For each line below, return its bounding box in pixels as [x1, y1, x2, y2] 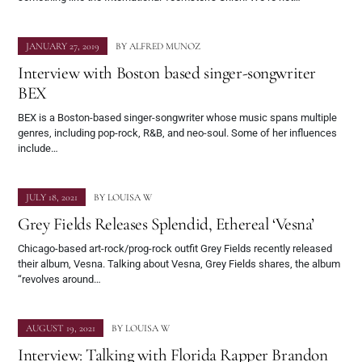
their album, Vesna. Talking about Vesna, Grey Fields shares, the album [18, 257, 340, 270]
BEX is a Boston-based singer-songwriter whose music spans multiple [18, 111, 337, 124]
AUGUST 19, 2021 [26, 322, 95, 334]
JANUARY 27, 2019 [26, 40, 99, 52]
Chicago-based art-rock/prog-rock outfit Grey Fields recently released [18, 242, 332, 255]
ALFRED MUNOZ [129, 40, 200, 52]
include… [18, 141, 58, 154]
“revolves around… [18, 272, 101, 285]
